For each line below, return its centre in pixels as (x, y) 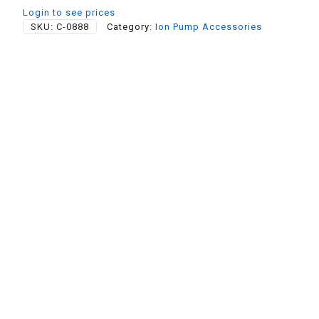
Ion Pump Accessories (209, 26)
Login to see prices (69, 12)
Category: (131, 26)
